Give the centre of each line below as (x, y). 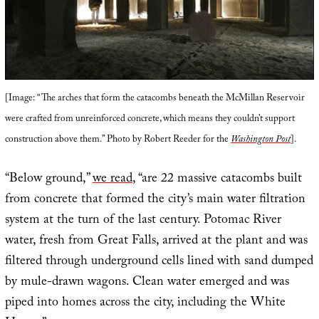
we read (112, 179)
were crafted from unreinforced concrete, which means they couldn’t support (150, 119)
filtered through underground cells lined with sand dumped (159, 262)
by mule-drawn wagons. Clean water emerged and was (147, 283)
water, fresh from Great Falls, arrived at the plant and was (156, 241)
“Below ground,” (48, 179)
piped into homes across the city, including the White (145, 303)
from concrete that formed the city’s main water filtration (155, 200)
